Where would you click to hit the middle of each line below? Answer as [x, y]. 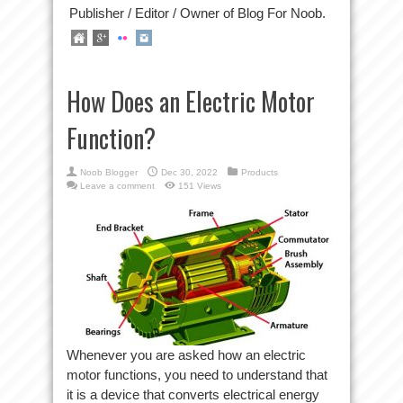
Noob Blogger [109, 172]
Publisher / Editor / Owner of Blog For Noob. [197, 13]
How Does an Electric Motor [191, 101]
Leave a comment [117, 186]
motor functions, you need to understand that [197, 375]
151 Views [200, 186]
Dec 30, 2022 [189, 172]
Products [260, 172]
